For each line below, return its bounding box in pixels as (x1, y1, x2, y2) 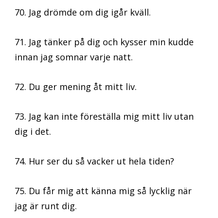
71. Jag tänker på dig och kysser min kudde (15, 36, 194, 48)
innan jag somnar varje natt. (15, 51, 133, 63)
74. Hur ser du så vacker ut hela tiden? (15, 155, 174, 167)
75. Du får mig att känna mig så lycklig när (15, 185, 192, 197)
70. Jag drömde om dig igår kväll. (15, 6, 151, 18)
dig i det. (15, 126, 51, 138)
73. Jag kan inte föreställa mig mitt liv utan (15, 110, 194, 123)
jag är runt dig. (15, 200, 77, 212)
